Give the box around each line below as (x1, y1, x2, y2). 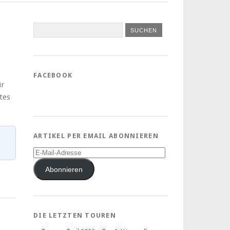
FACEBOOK (33, 71, 73, 79)
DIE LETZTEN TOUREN (33, 212, 117, 220)
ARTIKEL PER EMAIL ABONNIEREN (33, 132, 159, 140)
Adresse (33, 162, 57, 170)
